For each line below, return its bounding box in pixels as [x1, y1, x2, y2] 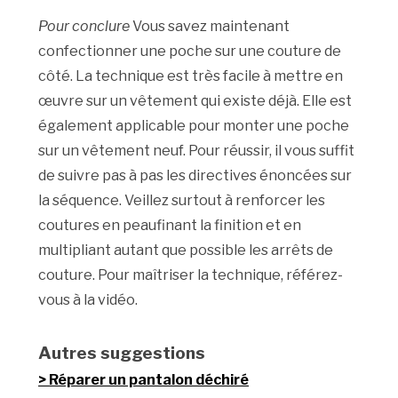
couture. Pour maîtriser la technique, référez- [38, 267, 344, 284]
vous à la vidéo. [38, 291, 139, 309]
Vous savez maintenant [130, 18, 291, 36]
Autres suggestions [38, 342, 206, 364]
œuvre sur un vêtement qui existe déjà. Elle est [38, 92, 353, 110]
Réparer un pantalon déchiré [49, 371, 250, 389]
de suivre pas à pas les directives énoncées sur [38, 167, 353, 185]
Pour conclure [38, 18, 131, 36]
